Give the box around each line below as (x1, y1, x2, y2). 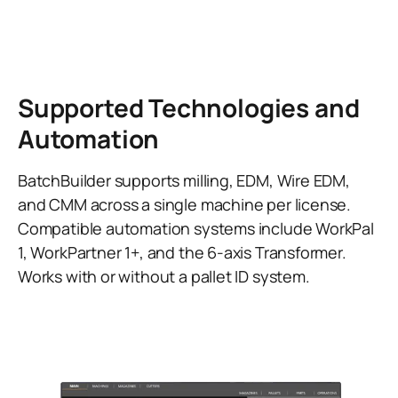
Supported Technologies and (18, 91, 360, 125)
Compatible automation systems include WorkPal (18, 218, 374, 240)
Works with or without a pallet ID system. (18, 266, 310, 288)
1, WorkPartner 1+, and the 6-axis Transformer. (18, 242, 346, 264)
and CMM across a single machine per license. (18, 194, 352, 216)
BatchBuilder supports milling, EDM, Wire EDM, (18, 170, 350, 192)
